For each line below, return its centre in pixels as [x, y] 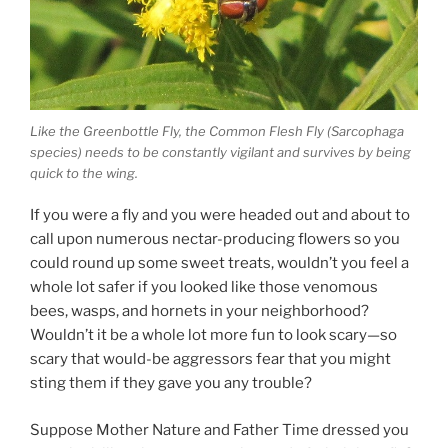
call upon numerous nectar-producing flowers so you [215, 239]
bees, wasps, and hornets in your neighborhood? [201, 311]
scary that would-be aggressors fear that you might [210, 359]
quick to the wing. [84, 172]
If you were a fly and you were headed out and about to [220, 215]
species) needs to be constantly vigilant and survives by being [220, 151]
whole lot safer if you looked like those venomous [204, 287]
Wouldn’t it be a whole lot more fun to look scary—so [213, 335]
